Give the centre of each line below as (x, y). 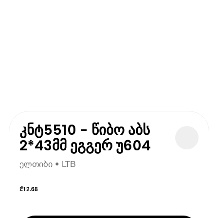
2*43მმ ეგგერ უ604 (85, 145)
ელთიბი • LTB (48, 164)
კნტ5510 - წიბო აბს (85, 130)
